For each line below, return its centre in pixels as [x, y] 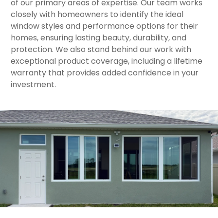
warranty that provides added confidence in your [105, 73]
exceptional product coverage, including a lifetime [107, 61]
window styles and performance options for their [105, 26]
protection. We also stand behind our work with [101, 49]
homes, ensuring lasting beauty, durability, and [99, 38]
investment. [34, 84]
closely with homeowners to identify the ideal [97, 14]
